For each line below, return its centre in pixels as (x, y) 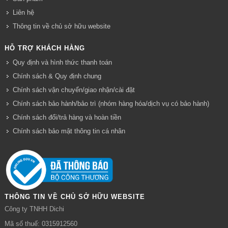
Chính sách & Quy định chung (57, 76)
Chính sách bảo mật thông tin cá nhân (69, 131)
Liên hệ (23, 12)
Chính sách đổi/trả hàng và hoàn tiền (67, 117)
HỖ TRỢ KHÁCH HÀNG (45, 48)
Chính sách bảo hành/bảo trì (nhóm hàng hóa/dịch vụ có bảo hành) (111, 103)
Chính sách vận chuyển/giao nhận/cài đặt (74, 90)
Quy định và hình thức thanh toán (62, 62)
